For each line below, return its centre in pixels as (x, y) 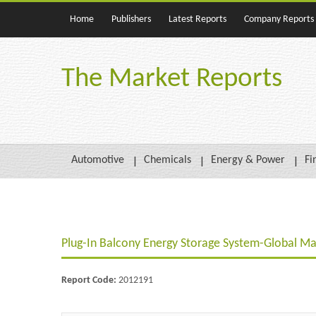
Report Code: (90, 280)
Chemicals (168, 160)
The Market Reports (172, 79)
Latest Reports (197, 19)
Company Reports (279, 19)
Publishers (131, 19)
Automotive (98, 160)
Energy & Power (248, 160)
